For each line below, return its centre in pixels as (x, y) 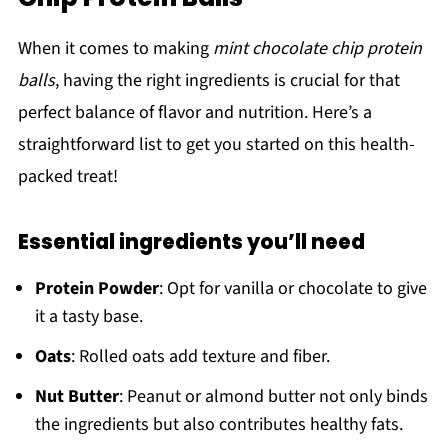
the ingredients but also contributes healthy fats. (218, 425)
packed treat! (67, 177)
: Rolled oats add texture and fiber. (200, 357)
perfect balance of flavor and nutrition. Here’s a (194, 113)
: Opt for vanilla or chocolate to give (292, 289)
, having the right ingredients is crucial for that (227, 81)
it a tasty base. (88, 317)
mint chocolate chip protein (317, 49)
